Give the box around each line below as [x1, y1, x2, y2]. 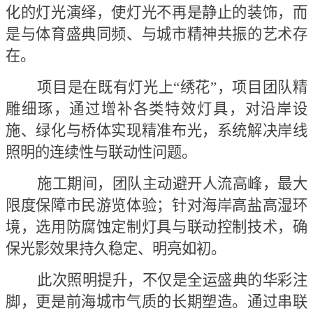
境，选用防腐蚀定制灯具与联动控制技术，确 [6, 219, 307, 236]
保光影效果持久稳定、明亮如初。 [6, 240, 226, 258]
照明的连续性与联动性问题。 [6, 144, 196, 161]
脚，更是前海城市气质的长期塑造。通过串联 [6, 293, 307, 311]
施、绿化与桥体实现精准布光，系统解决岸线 [6, 122, 307, 140]
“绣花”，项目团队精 [173, 79, 308, 96]
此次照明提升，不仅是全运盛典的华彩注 [37, 272, 307, 289]
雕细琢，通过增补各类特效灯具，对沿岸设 [6, 101, 307, 118]
